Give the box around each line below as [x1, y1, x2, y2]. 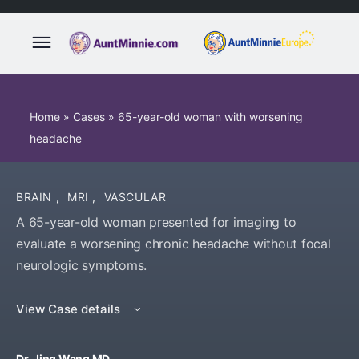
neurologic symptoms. [16, 257, 147, 273]
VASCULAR [103, 190, 167, 204]
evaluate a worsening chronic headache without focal [16, 236, 331, 252]
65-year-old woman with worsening [118, 110, 303, 123]
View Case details [16, 301, 123, 317]
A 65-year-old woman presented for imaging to [16, 214, 296, 230]
